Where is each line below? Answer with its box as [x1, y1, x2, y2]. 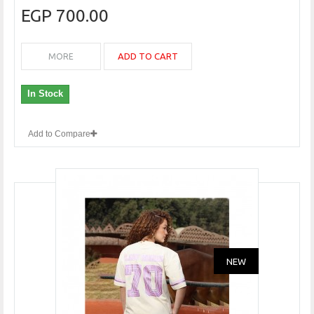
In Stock [27, 88, 63, 100]
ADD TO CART [118, 51, 178, 62]
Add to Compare [28, 129, 90, 139]
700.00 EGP [56, 6, 109, 26]
